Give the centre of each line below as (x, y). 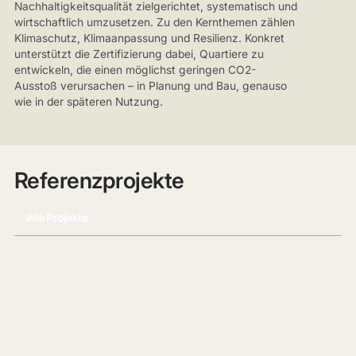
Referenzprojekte (99, 180)
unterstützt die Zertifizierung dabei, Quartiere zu (139, 54)
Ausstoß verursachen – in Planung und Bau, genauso (150, 85)
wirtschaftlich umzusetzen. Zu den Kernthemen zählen (154, 22)
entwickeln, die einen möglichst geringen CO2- (135, 70)
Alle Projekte (56, 218)
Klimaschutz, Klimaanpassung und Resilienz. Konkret (149, 38)
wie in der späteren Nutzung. (88, 101)
